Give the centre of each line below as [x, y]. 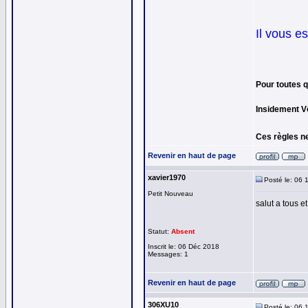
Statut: [159, 231]
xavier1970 [167, 177]
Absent [183, 231]
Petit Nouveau [170, 194]
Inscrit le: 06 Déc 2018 [184, 246]
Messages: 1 [168, 254]
